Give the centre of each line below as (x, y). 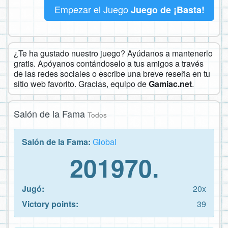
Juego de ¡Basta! (167, 9)
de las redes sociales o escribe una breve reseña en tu (112, 73)
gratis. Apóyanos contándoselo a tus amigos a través (109, 63)
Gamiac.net (170, 83)
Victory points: (50, 204)
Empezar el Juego (92, 9)
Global (105, 141)
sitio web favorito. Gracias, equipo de (81, 83)
